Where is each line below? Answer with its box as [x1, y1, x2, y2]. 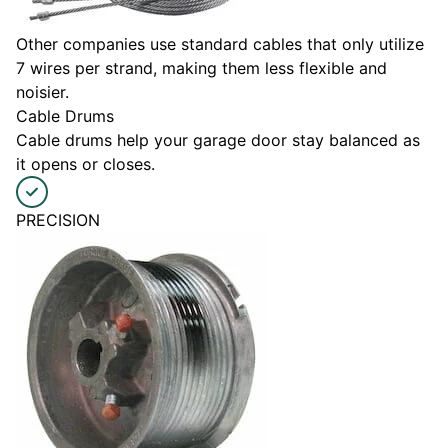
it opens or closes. [16, 154, 155, 175]
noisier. [16, 82, 69, 103]
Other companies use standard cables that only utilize [16, 34, 424, 55]
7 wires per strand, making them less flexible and [16, 58, 387, 79]
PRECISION [16, 210, 100, 231]
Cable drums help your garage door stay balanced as [16, 130, 420, 151]
